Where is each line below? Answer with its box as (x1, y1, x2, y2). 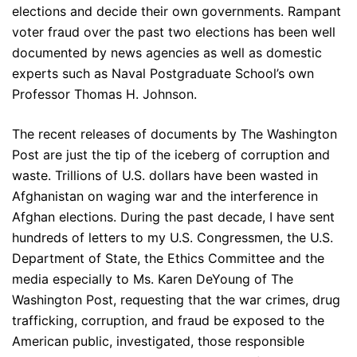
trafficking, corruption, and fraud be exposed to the (12, 312, 324, 329)
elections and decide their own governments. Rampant (12, 3, 341, 20)
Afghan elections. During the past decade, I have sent (12, 209, 335, 226)
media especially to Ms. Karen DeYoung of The (12, 271, 293, 288)
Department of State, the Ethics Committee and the (12, 250, 324, 267)
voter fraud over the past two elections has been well (12, 24, 335, 41)
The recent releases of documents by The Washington (12, 126, 337, 143)
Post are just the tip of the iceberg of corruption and (12, 147, 330, 163)
